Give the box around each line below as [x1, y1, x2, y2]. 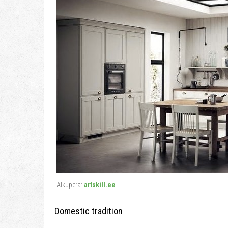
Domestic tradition [54, 206, 123, 216]
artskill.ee [84, 181, 116, 189]
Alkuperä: [56, 181, 84, 189]
